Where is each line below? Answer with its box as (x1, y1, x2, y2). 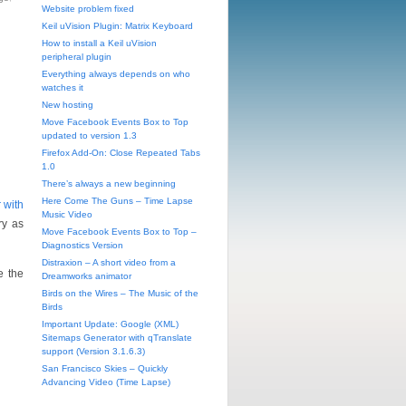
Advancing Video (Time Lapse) (42, 377, 170, 387)
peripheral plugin (42, 52, 111, 62)
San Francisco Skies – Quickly (42, 363, 168, 373)
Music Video (42, 209, 92, 219)
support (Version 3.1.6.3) (42, 346, 145, 356)
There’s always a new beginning (42, 179, 176, 188)
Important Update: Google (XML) (42, 319, 179, 329)
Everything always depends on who (42, 69, 190, 79)
